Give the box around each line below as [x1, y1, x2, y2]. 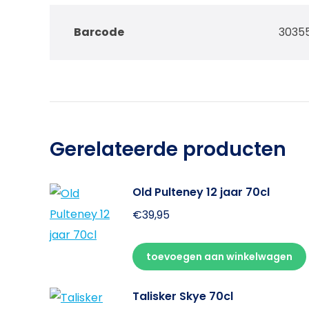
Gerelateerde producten [50, 135, 286, 163]
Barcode [74, 23, 124, 40]
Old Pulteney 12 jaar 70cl [132, 183, 270, 200]
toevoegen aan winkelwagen [146, 249, 292, 263]
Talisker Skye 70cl [132, 288, 233, 304]
